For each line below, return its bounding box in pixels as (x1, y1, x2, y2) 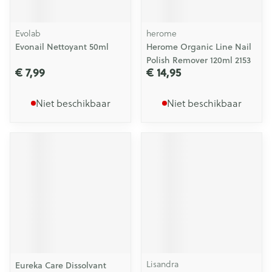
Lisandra (146, 257, 178, 270)
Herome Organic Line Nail (146, 41, 251, 53)
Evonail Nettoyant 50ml (15, 41, 109, 53)
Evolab (15, 27, 41, 39)
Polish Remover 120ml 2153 (146, 54, 251, 66)
